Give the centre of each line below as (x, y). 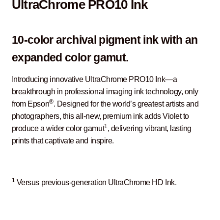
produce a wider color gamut (58, 128)
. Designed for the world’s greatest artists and (126, 104)
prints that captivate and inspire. (63, 140)
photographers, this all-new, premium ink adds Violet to (100, 116)
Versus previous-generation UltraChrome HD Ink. (96, 183)
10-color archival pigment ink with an (105, 40)
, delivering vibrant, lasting (149, 128)
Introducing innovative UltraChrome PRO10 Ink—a (94, 79)
